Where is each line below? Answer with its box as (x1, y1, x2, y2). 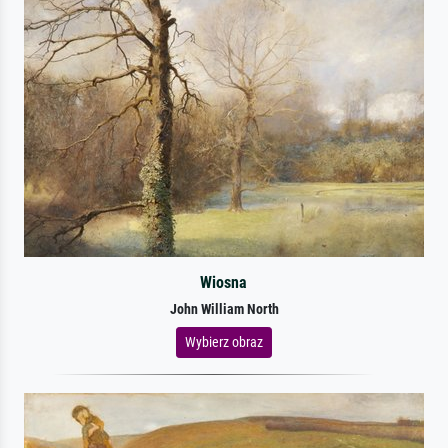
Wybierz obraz (185, 333, 263, 350)
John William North (169, 300, 279, 318)
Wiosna (200, 272, 248, 292)
